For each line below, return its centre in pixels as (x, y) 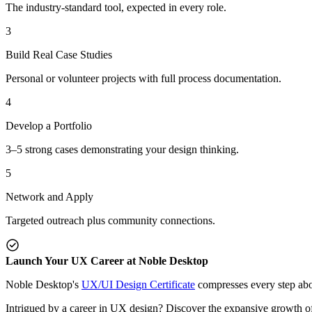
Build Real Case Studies (59, 54)
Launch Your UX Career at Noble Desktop (107, 260)
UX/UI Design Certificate (138, 284)
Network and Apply (49, 196)
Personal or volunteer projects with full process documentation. (143, 78)
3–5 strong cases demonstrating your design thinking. (122, 149)
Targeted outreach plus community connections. (110, 220)
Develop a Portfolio (49, 125)
